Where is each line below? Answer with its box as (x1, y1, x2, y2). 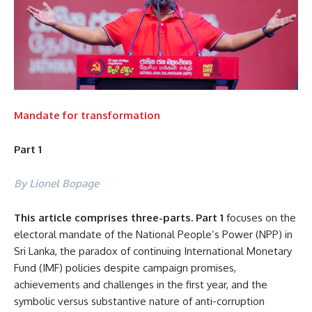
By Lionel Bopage (14, 176, 99, 190)
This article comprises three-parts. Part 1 (14, 210, 224, 224)
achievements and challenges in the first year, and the (14, 277, 267, 291)
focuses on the (224, 210, 296, 224)
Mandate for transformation (14, 108, 160, 122)
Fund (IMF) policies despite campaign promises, (14, 260, 236, 274)
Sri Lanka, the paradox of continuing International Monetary (14, 244, 292, 258)
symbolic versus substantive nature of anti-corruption (14, 294, 265, 308)
